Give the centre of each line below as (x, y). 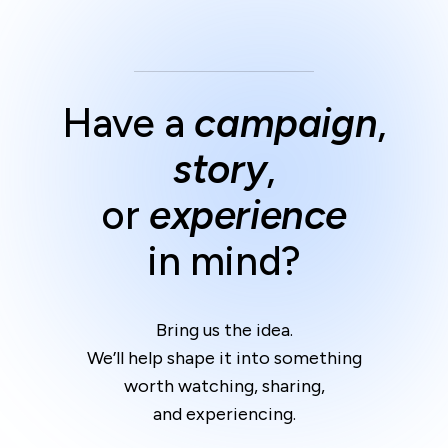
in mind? (224, 261)
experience (247, 215)
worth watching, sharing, (224, 386)
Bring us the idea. (224, 330)
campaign (286, 123)
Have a (128, 123)
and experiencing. (224, 414)
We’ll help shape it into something (224, 358)
